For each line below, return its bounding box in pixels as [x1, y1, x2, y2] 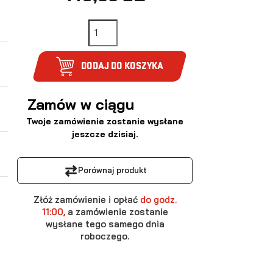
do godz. [137, 193, 177, 205]
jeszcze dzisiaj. [72, 128, 138, 140]
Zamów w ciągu [27, 94, 139, 113]
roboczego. [80, 230, 130, 242]
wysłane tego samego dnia [45, 218, 165, 230]
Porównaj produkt [77, 165, 147, 175]
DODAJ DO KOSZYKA [81, 60, 164, 71]
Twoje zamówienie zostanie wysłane [26, 115, 184, 127]
